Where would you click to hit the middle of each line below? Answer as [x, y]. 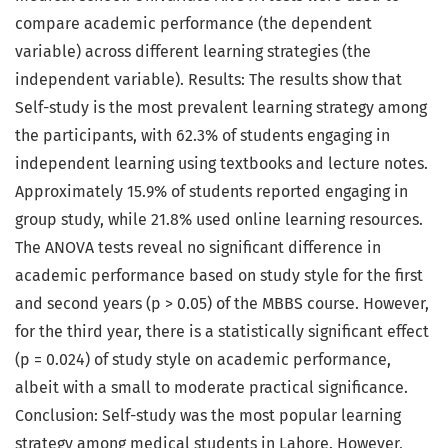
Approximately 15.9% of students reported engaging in [211, 192]
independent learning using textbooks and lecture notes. [221, 164]
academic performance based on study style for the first [219, 276]
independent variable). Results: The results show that [208, 80]
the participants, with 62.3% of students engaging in [202, 136]
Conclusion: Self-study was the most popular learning [208, 416]
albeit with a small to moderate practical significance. [211, 388]
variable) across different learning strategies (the [193, 52]
